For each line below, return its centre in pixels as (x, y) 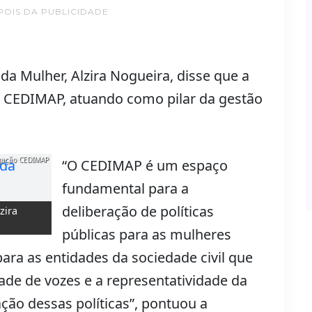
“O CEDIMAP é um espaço (145, 165)
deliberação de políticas (138, 211)
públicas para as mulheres (147, 234)
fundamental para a (125, 188)
